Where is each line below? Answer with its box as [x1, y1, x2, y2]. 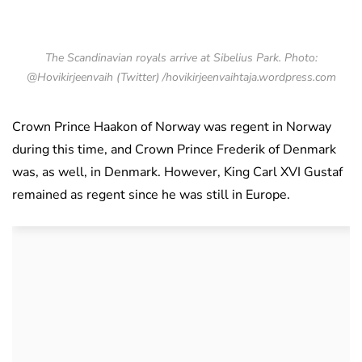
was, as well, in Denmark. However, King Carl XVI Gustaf [12, 163, 343, 182]
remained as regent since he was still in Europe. [12, 186, 290, 204]
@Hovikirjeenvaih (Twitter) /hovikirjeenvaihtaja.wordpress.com [26, 69, 336, 86]
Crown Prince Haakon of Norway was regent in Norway [12, 118, 331, 137]
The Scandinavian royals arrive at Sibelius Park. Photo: [44, 50, 318, 66]
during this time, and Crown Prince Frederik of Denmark [12, 141, 336, 159]
